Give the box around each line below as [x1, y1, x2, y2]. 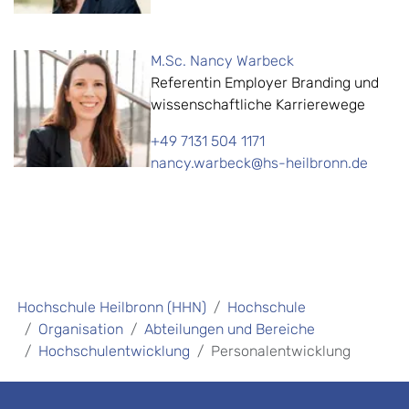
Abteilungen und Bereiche [144, 320, 315, 339]
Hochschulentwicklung [38, 342, 190, 361]
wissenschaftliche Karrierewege [151, 96, 365, 114]
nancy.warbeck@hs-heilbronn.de [151, 154, 368, 173]
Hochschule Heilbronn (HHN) [17, 299, 206, 317]
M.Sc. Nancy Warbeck [151, 52, 294, 70]
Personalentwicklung [211, 342, 351, 361]
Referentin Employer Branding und [151, 74, 379, 92]
